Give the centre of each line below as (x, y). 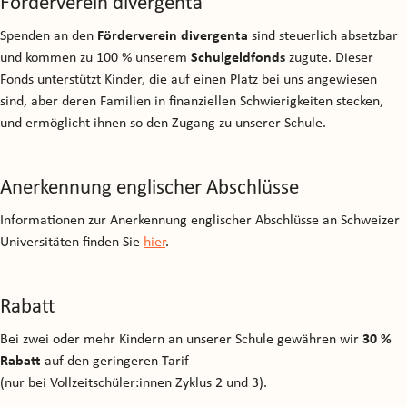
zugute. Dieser (329, 58)
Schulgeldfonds (238, 58)
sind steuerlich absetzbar (323, 36)
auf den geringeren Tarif (115, 361)
